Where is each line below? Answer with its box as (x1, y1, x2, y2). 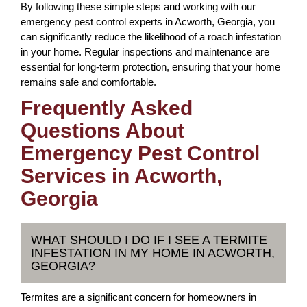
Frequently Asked (21, 97, 193, 119)
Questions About (21, 119, 184, 142)
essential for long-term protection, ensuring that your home (21, 61, 280, 73)
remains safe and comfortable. (21, 76, 156, 88)
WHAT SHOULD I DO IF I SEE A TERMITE (31, 233, 267, 247)
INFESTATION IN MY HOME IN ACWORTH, (31, 246, 275, 260)
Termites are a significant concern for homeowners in (21, 291, 256, 303)
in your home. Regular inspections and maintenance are (21, 46, 269, 58)
